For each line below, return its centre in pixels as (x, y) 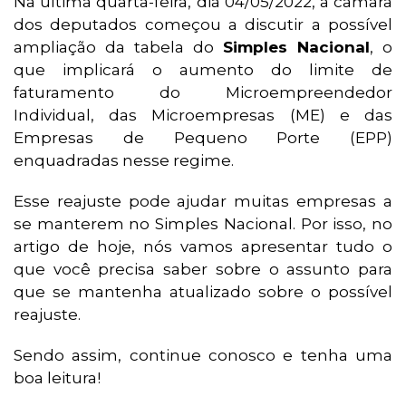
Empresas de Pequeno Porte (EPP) (203, 138)
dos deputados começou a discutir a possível (203, 25)
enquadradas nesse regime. (124, 161)
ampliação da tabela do (118, 48)
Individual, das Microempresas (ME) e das (203, 116)
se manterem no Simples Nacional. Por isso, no (203, 224)
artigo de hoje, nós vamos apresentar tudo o (203, 247)
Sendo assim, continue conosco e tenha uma (203, 356)
